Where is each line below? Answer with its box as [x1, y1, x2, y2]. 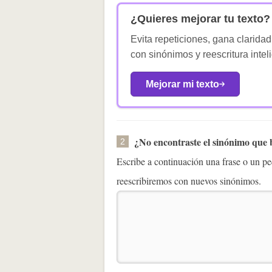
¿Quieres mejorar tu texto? [131, 13, 270, 25]
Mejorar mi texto [146, 79, 219, 90]
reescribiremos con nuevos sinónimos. [117, 174, 261, 188]
